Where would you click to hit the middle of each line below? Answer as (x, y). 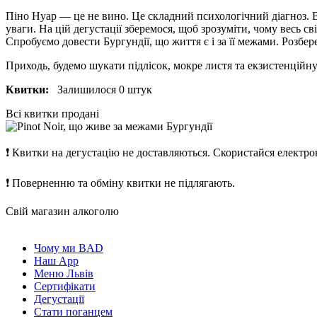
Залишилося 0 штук (100, 90)
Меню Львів (64, 274)
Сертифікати (65, 287)
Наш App (56, 261)
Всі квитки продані (52, 114)
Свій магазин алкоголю (62, 212)
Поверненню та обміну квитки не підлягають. (123, 183)
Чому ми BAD (69, 248)
